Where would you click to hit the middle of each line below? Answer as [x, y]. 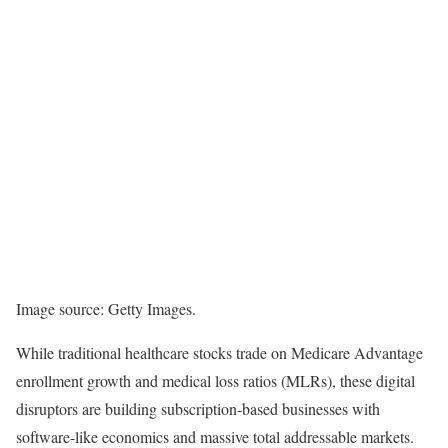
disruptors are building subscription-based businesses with [198, 409]
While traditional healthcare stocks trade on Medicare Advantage [219, 353]
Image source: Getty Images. [106, 309]
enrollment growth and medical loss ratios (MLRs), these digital [215, 381]
